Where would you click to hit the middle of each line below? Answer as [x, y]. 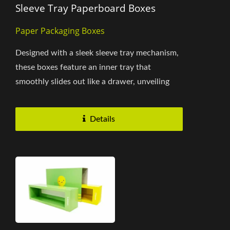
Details [103, 119]
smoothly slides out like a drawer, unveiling [92, 81]
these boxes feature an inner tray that [83, 67]
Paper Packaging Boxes [60, 31]
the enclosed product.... [58, 96]
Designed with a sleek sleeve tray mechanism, [97, 53]
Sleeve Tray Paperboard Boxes [85, 8]
